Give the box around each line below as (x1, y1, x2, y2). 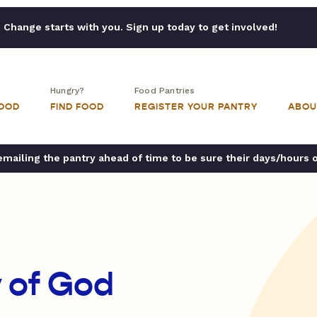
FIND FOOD (50, 101, 104, 113)
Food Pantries (134, 86, 195, 96)
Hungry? (50, 86, 85, 96)
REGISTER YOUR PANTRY (134, 101, 258, 113)
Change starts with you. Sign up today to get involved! (3, 21, 277, 33)
